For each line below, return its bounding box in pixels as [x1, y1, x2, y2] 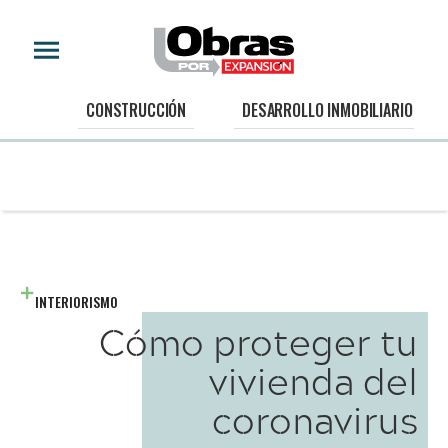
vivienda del [209, 352, 418, 409]
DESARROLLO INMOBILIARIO [242, 98, 413, 123]
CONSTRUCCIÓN [86, 98, 187, 123]
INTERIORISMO [35, 291, 118, 312]
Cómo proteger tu [99, 313, 418, 370]
